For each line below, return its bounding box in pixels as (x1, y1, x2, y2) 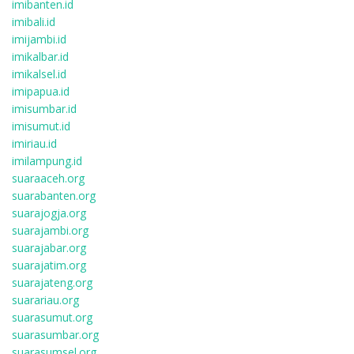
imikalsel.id (12, 66, 66, 81)
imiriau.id (12, 136, 57, 151)
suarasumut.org (12, 310, 92, 325)
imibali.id (12, 14, 55, 29)
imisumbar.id (12, 101, 77, 116)
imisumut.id (12, 119, 70, 134)
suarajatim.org (12, 258, 86, 273)
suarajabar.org (12, 240, 86, 255)
